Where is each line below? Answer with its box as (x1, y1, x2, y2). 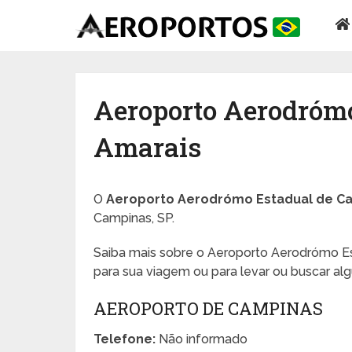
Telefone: (93, 331, 156, 346)
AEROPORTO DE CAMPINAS (93, 296, 324, 320)
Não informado (156, 331, 248, 346)
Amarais (93, 128, 202, 164)
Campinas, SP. (93, 210, 175, 225)
